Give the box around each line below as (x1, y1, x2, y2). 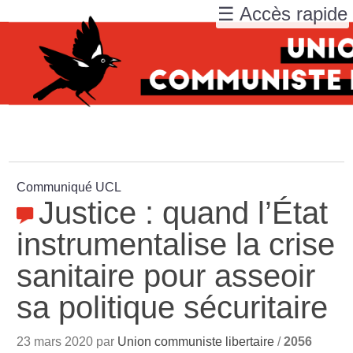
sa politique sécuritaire (17, 290, 329, 325)
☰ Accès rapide (217, 3, 347, 24)
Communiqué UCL (17, 180, 122, 194)
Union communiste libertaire (117, 335, 275, 348)
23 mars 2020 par (17, 335, 118, 348)
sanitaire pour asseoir (17, 258, 316, 293)
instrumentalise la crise (17, 227, 336, 262)
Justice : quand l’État (39, 195, 329, 230)
